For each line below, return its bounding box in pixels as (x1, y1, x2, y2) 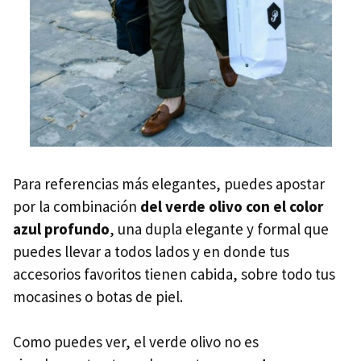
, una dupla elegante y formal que (110, 219, 329, 239)
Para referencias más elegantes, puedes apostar (13, 174, 325, 194)
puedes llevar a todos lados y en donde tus (13, 242, 289, 262)
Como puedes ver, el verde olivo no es (13, 332, 259, 352)
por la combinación (13, 197, 140, 217)
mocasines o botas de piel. (13, 287, 183, 307)
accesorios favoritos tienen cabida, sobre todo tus (13, 264, 335, 284)
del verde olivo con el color (140, 197, 323, 217)
